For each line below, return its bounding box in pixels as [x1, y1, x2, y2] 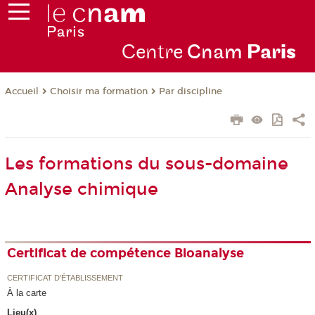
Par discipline [158, 86, 222, 98]
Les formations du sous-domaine [4, 154, 288, 174]
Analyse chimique [4, 179, 158, 200]
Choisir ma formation [49, 86, 148, 98]
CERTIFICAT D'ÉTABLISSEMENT [7, 273, 124, 282]
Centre [121, 40, 187, 65]
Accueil [4, 86, 39, 98]
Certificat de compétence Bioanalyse [7, 245, 245, 262]
